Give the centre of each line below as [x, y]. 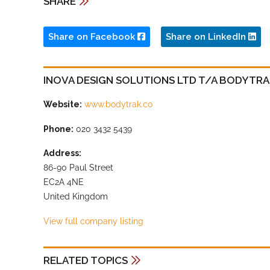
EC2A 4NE [64, 182]
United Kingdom [76, 197]
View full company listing [93, 221]
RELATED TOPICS [86, 261]
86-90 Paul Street [78, 168]
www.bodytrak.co [118, 104]
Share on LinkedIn [207, 36]
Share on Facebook [93, 36]
